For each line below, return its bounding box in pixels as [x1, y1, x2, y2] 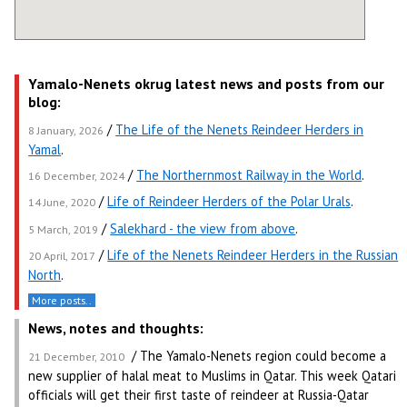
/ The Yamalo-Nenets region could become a [124, 346, 387, 364]
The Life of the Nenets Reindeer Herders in [115, 120, 364, 138]
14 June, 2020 [28, 195, 96, 210]
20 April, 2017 [28, 248, 96, 263]
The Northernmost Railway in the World [136, 166, 362, 184]
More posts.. [31, 293, 92, 307]
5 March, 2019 [28, 222, 99, 236]
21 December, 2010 [28, 349, 125, 363]
